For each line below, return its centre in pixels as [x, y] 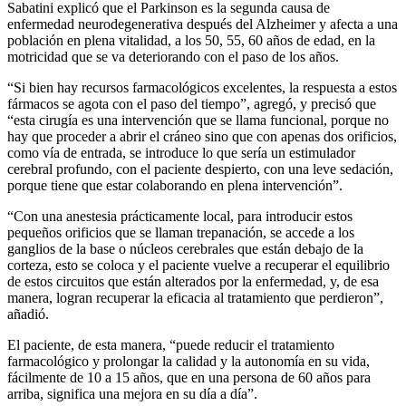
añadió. [28, 314]
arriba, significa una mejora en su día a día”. [132, 393]
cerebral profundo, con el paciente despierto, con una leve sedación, [200, 169]
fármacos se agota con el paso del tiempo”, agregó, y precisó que [192, 103]
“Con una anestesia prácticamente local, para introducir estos [180, 216]
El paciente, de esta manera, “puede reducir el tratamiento [171, 344]
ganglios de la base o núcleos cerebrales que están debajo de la [185, 248]
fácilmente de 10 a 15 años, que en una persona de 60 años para [189, 377]
